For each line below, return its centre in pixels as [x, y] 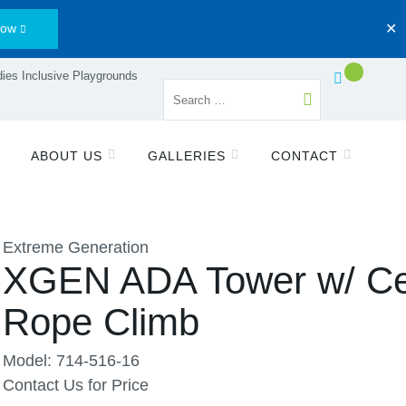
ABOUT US [67, 156]
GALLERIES [187, 156]
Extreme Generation [76, 247]
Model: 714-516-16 [71, 361]
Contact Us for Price [76, 385]
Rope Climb [101, 322]
